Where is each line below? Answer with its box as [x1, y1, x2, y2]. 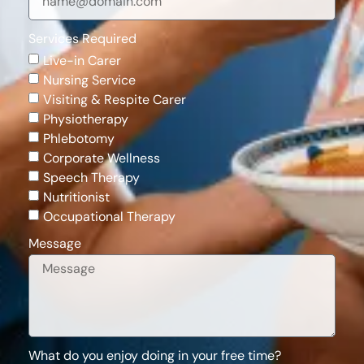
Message [28, 235, 81, 253]
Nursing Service [43, 71, 136, 89]
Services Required [28, 30, 136, 48]
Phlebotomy [43, 129, 115, 147]
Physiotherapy [43, 110, 128, 128]
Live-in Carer [43, 51, 121, 69]
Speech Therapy [43, 168, 140, 186]
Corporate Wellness [43, 149, 160, 167]
